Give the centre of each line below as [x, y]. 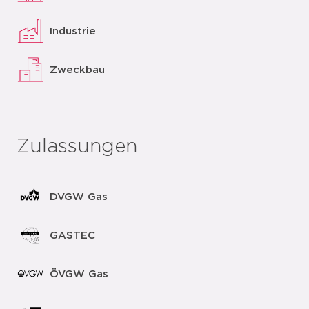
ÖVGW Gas [79, 274]
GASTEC [72, 235]
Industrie [73, 31]
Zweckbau [77, 70]
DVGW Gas [79, 197]
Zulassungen [77, 147]
